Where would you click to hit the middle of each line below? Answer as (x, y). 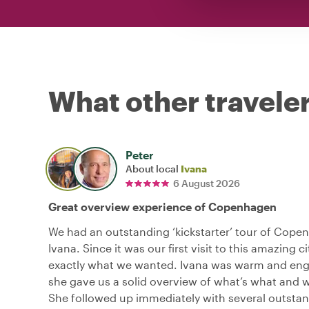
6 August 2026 (207, 183)
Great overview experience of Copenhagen (162, 206)
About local (153, 168)
